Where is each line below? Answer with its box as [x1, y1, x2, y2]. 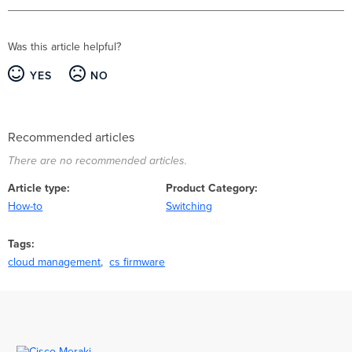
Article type [8, 181, 68, 195]
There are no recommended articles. [8, 154, 188, 168]
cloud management [8, 255, 101, 269]
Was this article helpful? [8, 39, 122, 53]
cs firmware [109, 255, 166, 269]
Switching [166, 199, 213, 213]
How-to [8, 199, 43, 213]
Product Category [166, 181, 255, 195]
